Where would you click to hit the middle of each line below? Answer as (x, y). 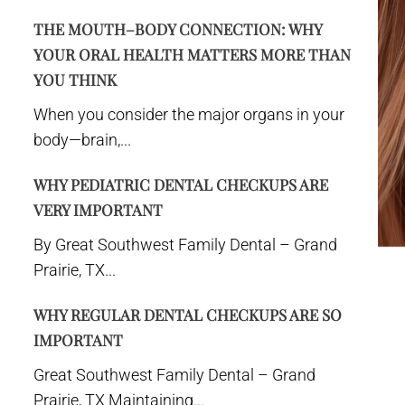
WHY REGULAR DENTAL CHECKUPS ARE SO (188, 315)
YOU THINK (75, 80)
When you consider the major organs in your (189, 114)
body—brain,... (82, 140)
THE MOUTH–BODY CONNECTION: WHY (178, 29)
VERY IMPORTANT (98, 210)
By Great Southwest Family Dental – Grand (185, 245)
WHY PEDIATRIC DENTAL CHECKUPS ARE (181, 184)
